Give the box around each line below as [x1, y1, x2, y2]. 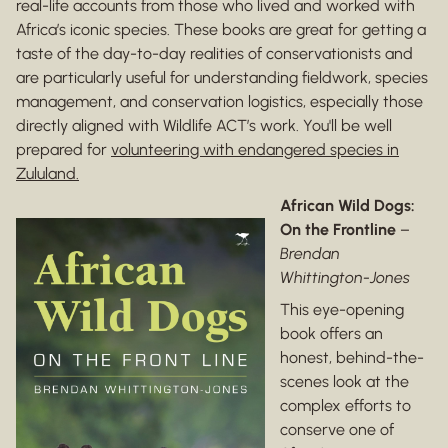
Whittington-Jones [280, 268, 410, 288]
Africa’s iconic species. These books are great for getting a [16, 20, 426, 40]
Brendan [280, 244, 340, 264]
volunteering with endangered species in [111, 140, 399, 160]
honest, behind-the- [280, 348, 424, 368]
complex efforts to [280, 396, 411, 416]
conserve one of [280, 420, 394, 440]
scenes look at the [280, 372, 409, 392]
